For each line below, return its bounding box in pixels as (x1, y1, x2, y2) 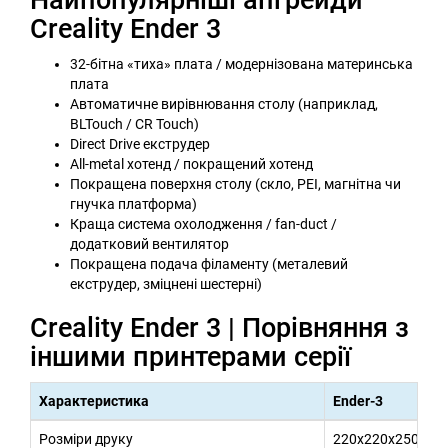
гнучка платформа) (70, 195, 197, 212)
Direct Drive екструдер (70, 135, 210, 152)
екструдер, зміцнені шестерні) (70, 275, 262, 292)
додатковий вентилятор (70, 235, 229, 252)
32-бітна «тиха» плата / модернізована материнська (70, 55, 413, 72)
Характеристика (39, 392, 149, 409)
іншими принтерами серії (30, 340, 351, 373)
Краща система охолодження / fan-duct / (70, 215, 337, 232)
